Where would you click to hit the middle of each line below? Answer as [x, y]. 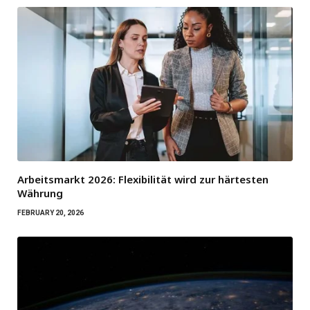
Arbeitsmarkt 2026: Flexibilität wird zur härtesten [143, 180]
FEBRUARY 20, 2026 [51, 213]
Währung [40, 193]
